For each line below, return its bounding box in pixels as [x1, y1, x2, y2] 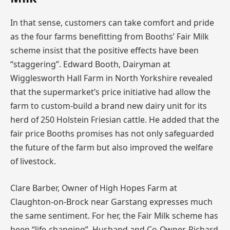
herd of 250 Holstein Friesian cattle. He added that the [10, 113, 219, 125]
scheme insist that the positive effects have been [10, 44, 199, 56]
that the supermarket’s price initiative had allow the [10, 86, 210, 98]
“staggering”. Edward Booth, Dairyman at [10, 58, 170, 70]
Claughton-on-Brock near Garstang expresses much [10, 196, 213, 207]
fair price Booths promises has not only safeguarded [10, 127, 214, 139]
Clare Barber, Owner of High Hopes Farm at [10, 182, 177, 194]
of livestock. [10, 155, 56, 167]
